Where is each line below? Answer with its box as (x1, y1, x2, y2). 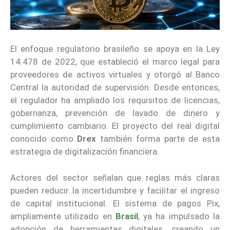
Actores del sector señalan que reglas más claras (10, 172, 220, 183)
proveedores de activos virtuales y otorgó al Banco (10, 69, 220, 80)
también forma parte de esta (96, 133, 220, 144)
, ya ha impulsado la (138, 210, 220, 221)
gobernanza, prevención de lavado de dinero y (10, 108, 220, 119)
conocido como (10, 133, 78, 144)
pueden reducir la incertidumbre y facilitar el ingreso (10, 185, 220, 196)
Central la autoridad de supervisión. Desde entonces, (10, 82, 220, 93)
